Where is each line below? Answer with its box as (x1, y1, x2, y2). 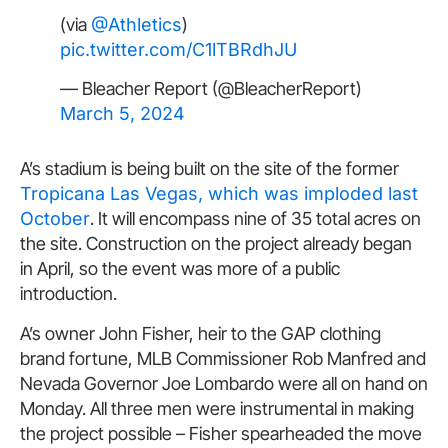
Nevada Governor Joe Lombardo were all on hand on (20, 372, 428, 394)
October (20, 208, 90, 230)
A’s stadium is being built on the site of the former (20, 158, 399, 180)
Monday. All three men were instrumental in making (20, 397, 414, 419)
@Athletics (91, 13, 182, 35)
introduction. (20, 283, 117, 305)
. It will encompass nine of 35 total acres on (90, 208, 421, 230)
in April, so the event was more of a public (20, 258, 340, 280)
